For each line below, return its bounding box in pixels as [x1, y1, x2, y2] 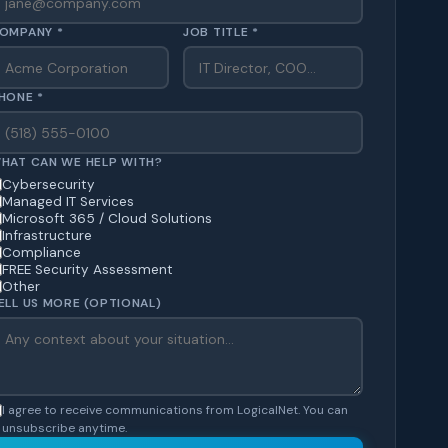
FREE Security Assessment [2, 261, 173, 279]
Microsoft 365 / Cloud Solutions [2, 210, 212, 228]
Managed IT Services [2, 193, 134, 211]
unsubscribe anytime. [2, 420, 127, 437]
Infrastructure [2, 227, 92, 245]
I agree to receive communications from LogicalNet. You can [2, 402, 348, 419]
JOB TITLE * [183, 24, 259, 41]
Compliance [2, 244, 81, 262]
